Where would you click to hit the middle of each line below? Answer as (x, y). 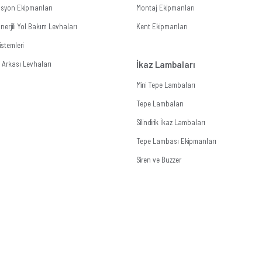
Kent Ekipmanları (162, 27)
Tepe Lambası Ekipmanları (176, 141)
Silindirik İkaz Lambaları (170, 123)
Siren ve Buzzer (158, 160)
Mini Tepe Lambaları (166, 85)
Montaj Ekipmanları (165, 8)
